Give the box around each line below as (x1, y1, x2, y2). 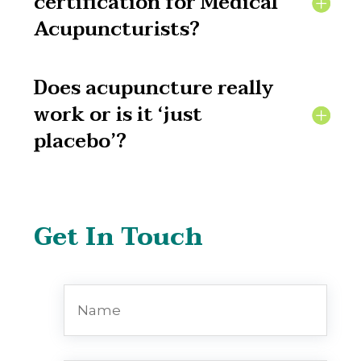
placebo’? (34, 125, 127, 159)
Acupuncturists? (34, 13, 201, 47)
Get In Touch (34, 217, 204, 259)
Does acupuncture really (34, 72, 275, 106)
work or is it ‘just (34, 98, 203, 132)
